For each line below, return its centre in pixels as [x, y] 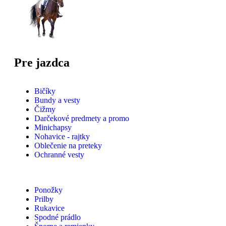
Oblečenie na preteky [68, 146]
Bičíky [45, 91]
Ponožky [48, 190]
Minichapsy [53, 128]
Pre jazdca [42, 63]
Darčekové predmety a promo [82, 119]
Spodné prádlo [58, 217]
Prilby [44, 199]
